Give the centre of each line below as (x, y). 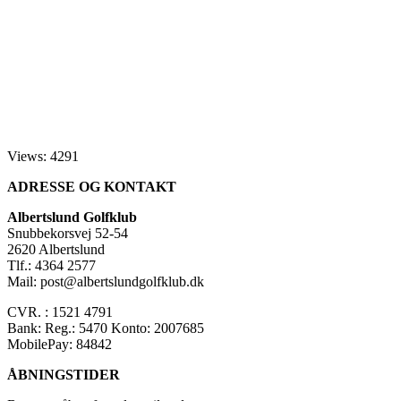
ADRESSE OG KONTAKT (92, 186)
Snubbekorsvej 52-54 (68, 233)
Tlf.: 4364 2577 (51, 265)
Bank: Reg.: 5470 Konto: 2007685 (106, 328)
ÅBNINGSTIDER (64, 374)
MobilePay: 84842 (60, 344)
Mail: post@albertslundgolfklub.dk (106, 281)
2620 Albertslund (56, 249)
